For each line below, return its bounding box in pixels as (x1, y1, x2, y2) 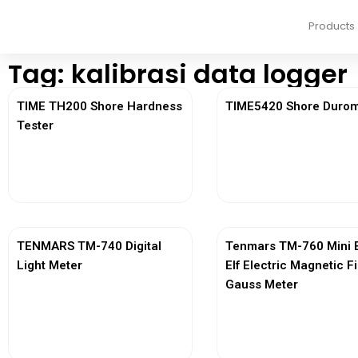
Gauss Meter (225, 277, 299, 292)
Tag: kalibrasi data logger (8, 56, 348, 92)
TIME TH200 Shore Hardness (17, 99, 182, 113)
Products (308, 18, 356, 34)
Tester (17, 118, 54, 133)
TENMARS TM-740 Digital (17, 239, 161, 253)
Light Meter (17, 258, 82, 272)
